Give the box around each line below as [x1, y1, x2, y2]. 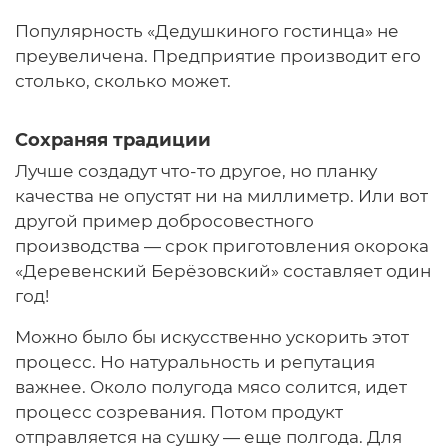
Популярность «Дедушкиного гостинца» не [15, 21, 399, 42]
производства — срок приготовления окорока [15, 236, 429, 257]
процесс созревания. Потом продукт [15, 402, 343, 423]
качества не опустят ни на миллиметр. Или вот [15, 186, 428, 207]
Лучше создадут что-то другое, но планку [15, 161, 377, 182]
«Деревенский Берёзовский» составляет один [15, 261, 431, 282]
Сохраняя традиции [15, 129, 211, 152]
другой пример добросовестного [15, 211, 314, 232]
